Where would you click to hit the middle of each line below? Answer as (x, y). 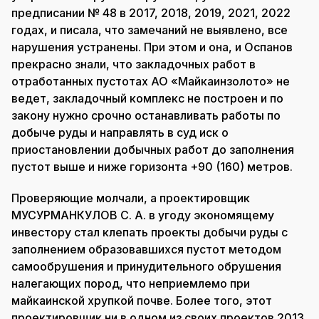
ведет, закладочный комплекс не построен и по (147, 98)
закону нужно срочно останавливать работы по (146, 115)
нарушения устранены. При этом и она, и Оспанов (152, 47)
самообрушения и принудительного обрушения (146, 266)
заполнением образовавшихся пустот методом (146, 249)
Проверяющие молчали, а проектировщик (131, 198)
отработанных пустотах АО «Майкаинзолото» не (151, 81)
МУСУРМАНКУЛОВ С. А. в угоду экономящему (143, 215)
